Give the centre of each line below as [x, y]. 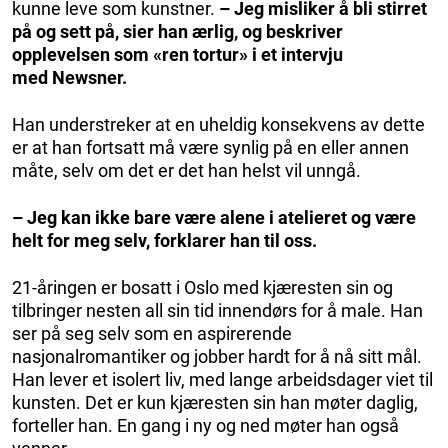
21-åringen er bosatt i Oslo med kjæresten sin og [202, 288]
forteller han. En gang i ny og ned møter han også [205, 426]
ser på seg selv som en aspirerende [152, 334]
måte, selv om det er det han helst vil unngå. [186, 171]
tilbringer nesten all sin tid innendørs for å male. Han [217, 311]
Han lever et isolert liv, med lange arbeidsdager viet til [222, 380]
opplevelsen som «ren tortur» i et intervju [177, 55]
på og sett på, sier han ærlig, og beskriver [177, 32]
